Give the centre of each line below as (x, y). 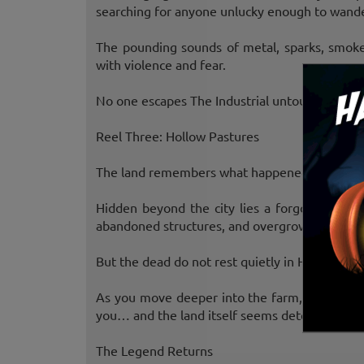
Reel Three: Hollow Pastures (178, 136)
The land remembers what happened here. (219, 172)
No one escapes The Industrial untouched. (217, 100)
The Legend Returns (154, 351)
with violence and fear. (161, 65)
